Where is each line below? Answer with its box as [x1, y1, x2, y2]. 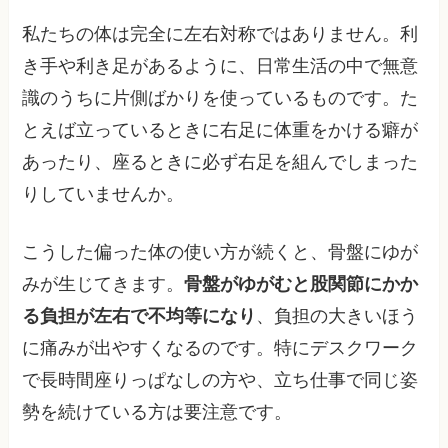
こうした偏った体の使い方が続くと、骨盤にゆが [22, 242, 419, 263]
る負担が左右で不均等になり [22, 306, 257, 327]
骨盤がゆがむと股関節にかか [184, 274, 419, 295]
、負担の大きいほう [256, 306, 419, 327]
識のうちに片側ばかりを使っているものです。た [22, 87, 419, 108]
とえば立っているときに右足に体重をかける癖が [22, 119, 419, 140]
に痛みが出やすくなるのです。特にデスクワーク [22, 338, 419, 359]
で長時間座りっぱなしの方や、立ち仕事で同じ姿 [22, 370, 419, 391]
